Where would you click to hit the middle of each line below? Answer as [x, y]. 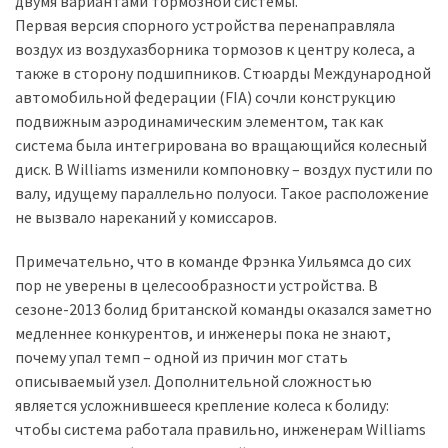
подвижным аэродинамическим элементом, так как [199, 121]
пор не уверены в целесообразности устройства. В [196, 285]
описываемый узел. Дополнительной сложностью [193, 381]
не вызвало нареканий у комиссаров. [146, 217]
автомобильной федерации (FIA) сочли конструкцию [205, 97]
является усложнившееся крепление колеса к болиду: [202, 405]
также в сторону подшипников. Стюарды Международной [223, 73]
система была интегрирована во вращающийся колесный [221, 145]
